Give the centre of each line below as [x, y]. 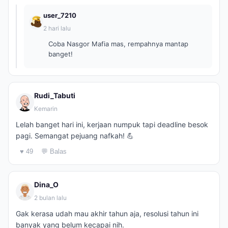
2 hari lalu [57, 28]
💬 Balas [54, 151]
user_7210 [60, 15]
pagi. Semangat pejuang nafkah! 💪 [75, 136]
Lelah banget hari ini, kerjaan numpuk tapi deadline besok [112, 124]
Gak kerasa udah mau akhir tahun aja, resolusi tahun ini [107, 213]
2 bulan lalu [50, 198]
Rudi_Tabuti [55, 95]
